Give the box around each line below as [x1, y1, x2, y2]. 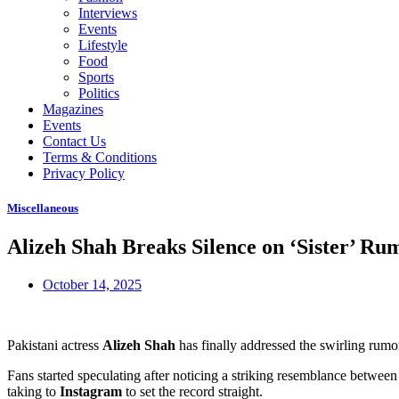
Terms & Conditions [43, 150, 157, 165]
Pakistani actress [7, 338, 102, 354]
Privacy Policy [43, 166, 125, 181]
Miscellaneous [7, 201, 78, 216]
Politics [78, 85, 119, 101]
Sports [78, 69, 114, 85]
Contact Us [43, 134, 106, 149]
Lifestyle [78, 37, 127, 53]
